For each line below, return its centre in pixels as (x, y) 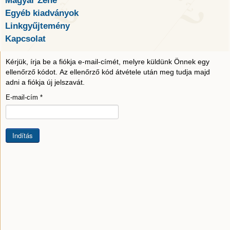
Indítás (23, 136)
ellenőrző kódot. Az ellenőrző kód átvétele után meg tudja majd (108, 72)
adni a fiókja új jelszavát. (45, 82)
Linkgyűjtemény (37, 26)
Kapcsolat (25, 39)
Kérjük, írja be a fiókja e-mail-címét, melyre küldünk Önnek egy (108, 62)
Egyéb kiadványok (42, 13)
